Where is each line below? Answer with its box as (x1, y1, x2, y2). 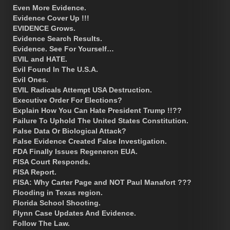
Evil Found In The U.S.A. (13, 65, 98, 73)
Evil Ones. (13, 75, 48, 84)
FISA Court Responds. (13, 157, 90, 166)
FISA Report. (13, 167, 56, 176)
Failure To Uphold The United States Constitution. (13, 116, 188, 125)
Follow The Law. (13, 219, 70, 227)
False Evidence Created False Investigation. (13, 137, 167, 145)
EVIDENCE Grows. (13, 24, 75, 32)
